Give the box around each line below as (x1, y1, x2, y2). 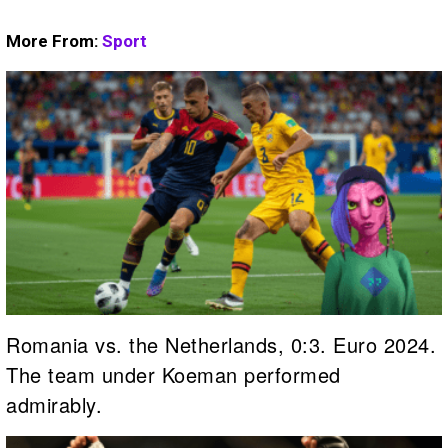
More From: (6, 30, 102, 51)
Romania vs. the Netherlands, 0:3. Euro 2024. (6, 330, 436, 360)
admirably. (6, 390, 102, 420)
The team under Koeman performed (6, 360, 341, 390)
